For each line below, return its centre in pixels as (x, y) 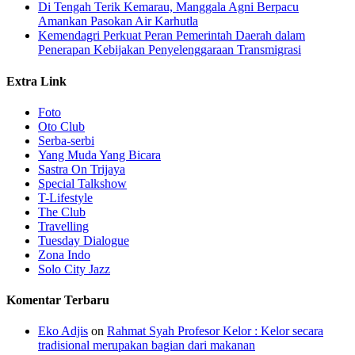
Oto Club (61, 126)
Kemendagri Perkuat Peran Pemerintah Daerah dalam (172, 36)
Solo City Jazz (74, 269)
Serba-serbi (66, 140)
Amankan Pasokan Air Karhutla (118, 21)
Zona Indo (64, 254)
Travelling (63, 226)
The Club (62, 212)
